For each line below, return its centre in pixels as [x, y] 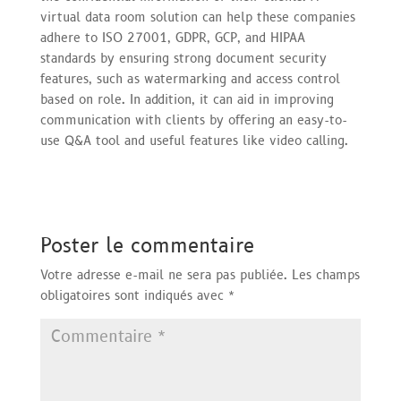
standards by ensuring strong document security [183, 59]
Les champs [325, 275]
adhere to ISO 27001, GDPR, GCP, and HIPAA [172, 38]
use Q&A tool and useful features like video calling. [194, 141]
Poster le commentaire [147, 246]
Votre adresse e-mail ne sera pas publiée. [163, 275]
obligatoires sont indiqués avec [134, 296]
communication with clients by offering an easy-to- [193, 120]
